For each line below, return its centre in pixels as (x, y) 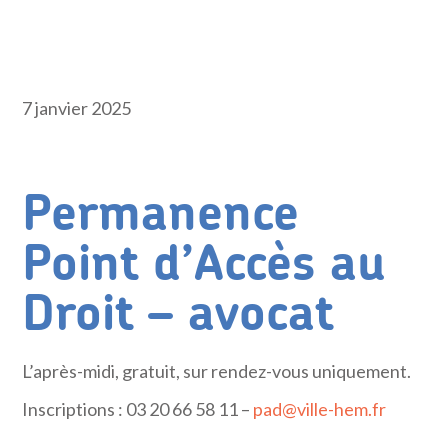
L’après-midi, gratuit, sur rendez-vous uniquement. (217, 371)
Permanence (161, 215)
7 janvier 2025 (77, 108)
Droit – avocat (178, 315)
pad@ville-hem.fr (320, 409)
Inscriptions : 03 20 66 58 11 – (138, 409)
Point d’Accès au (204, 265)
